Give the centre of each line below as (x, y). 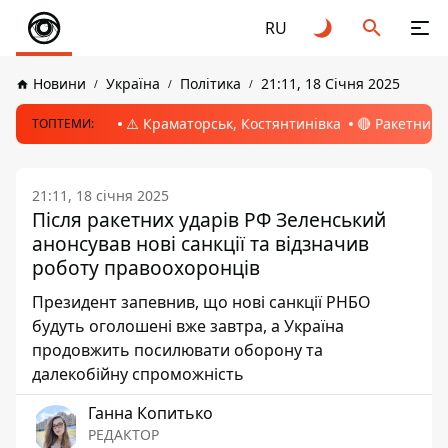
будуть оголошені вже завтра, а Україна (188, 326)
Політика (210, 83)
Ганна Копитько (150, 413)
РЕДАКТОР (123, 434)
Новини (59, 83)
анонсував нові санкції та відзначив (200, 243)
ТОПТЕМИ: (63, 123)
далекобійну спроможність (138, 374)
